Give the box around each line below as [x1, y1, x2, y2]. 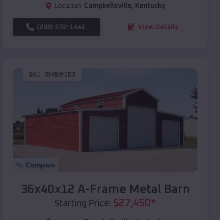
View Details [138, 23, 178, 30]
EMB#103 [45, 71, 76, 79]
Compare [26, 161, 55, 169]
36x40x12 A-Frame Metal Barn [20, 183, 190, 195]
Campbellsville [83, 2, 132, 9]
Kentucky [135, 2, 165, 9]
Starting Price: [55, 199, 111, 208]
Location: [54, 2, 82, 9]
